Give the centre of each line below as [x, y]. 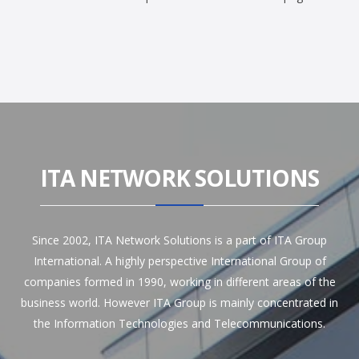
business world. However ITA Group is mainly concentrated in [179, 303]
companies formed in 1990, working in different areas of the [179, 282]
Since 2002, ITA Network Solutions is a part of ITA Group [179, 240]
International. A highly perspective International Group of [179, 261]
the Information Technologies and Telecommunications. [179, 324]
